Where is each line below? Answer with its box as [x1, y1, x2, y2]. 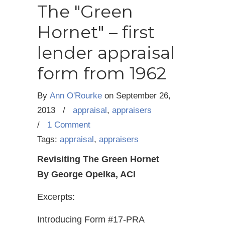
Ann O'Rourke [50, 91, 102, 101]
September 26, [116, 91, 171, 101]
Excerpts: [37, 192, 75, 202]
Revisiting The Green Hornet [37, 154, 159, 165]
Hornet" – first [37, 22, 155, 43]
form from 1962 [37, 63, 166, 84]
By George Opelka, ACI [37, 169, 136, 180]
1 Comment [47, 120, 90, 130]
